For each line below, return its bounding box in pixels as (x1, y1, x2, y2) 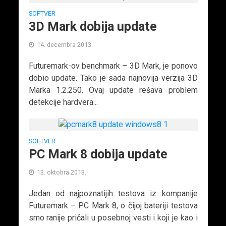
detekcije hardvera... (28, 97, 98, 107)
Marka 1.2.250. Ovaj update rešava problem (28, 85, 198, 95)
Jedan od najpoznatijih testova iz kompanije (28, 189, 198, 199)
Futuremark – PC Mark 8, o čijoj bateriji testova (28, 201, 198, 211)
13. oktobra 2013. (36, 168, 86, 177)
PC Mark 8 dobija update (28, 147, 167, 162)
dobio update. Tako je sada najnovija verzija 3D (28, 73, 198, 83)
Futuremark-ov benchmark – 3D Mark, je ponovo (28, 61, 198, 71)
